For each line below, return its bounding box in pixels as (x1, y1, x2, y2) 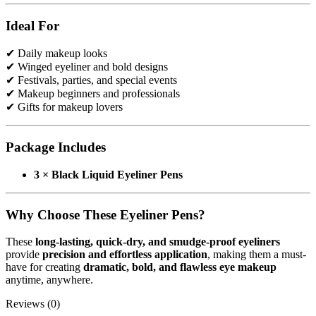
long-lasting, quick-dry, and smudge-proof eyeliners (35, 275, 280, 288)
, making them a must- (207, 288, 306, 300)
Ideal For (6, 57, 59, 73)
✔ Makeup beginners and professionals (6, 127, 180, 140)
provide (6, 288, 42, 300)
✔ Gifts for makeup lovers (6, 140, 123, 153)
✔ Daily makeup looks (6, 87, 107, 99)
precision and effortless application (42, 288, 207, 300)
